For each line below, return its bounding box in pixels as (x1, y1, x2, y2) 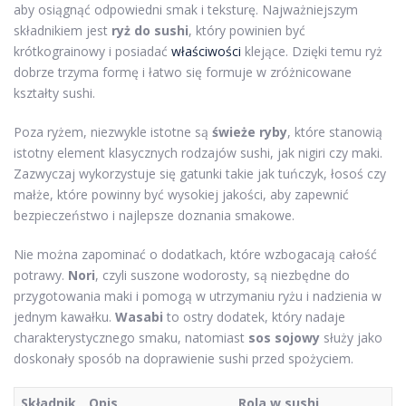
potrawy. (14, 266, 68, 284)
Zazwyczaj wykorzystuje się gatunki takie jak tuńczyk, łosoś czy (14, 164, 386, 182)
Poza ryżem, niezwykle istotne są (14, 122, 212, 140)
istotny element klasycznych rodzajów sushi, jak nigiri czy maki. (14, 143, 382, 161)
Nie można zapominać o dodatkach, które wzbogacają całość (14, 245, 377, 263)
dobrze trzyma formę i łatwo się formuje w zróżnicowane (14, 63, 352, 81)
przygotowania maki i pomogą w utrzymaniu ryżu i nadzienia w (14, 286, 382, 304)
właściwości (171, 42, 241, 60)
